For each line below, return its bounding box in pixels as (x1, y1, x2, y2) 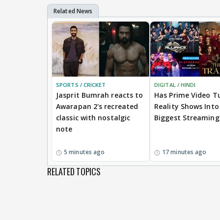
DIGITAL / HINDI (154, 81, 196, 88)
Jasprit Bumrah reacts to (56, 90, 143, 100)
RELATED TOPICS (47, 165, 101, 178)
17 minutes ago (162, 147, 207, 156)
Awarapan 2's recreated (56, 101, 138, 111)
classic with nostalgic (56, 112, 131, 122)
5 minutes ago (64, 147, 105, 156)
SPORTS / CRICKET (56, 81, 106, 88)
